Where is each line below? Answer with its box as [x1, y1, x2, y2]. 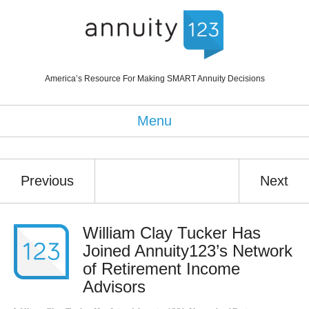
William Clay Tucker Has [83, 223, 261, 242]
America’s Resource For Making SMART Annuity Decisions [44, 73, 265, 83]
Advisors [83, 277, 146, 296]
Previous [21, 172, 74, 188]
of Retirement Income [83, 259, 240, 278]
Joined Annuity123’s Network [83, 241, 292, 260]
